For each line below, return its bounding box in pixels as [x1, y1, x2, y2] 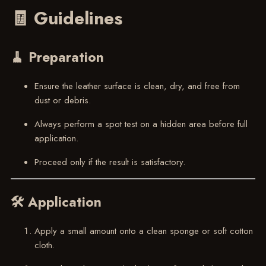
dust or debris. [34, 94, 91, 107]
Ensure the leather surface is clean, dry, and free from [34, 80, 240, 93]
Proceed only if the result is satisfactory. [34, 156, 185, 169]
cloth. [34, 238, 55, 252]
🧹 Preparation [10, 47, 104, 67]
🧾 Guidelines [10, 5, 122, 31]
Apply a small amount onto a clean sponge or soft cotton [34, 224, 253, 237]
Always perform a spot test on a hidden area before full [34, 118, 248, 131]
